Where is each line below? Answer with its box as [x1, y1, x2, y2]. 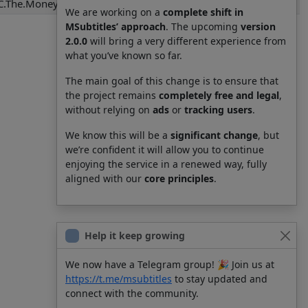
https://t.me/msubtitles [65, 272, 172, 285]
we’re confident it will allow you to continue [65, 143, 264, 156]
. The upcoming [166, 20, 241, 33]
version [241, 20, 276, 33]
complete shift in [163, 5, 243, 19]
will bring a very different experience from [87, 34, 286, 47]
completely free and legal [159, 89, 279, 102]
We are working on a [65, 5, 163, 19]
